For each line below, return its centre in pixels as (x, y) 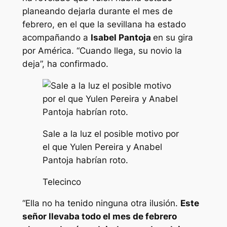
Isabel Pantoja (122, 38)
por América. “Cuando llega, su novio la (102, 51)
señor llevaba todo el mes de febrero (99, 217)
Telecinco (62, 182)
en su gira (173, 38)
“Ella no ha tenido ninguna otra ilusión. (101, 203)
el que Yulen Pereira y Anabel (102, 147)
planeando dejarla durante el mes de (97, 11)
